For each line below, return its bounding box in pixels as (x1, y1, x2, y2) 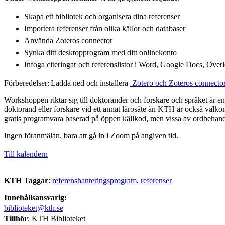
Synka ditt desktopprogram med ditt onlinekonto (24, 48, 177, 57)
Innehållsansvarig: (4, 193, 67, 202)
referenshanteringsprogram (52, 176, 137, 185)
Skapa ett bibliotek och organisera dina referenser (24, 12, 180, 21)
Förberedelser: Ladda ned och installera (4, 78, 130, 87)
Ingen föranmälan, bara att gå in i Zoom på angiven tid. (4, 131, 178, 140)
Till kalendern (4, 149, 48, 158)
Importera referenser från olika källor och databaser (24, 24, 185, 33)
